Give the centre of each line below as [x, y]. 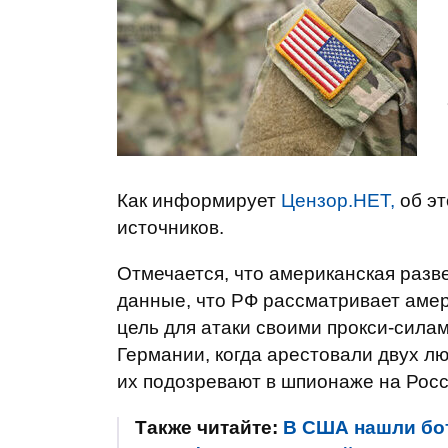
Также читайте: [209, 427]
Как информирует [199, 200]
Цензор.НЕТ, [338, 200]
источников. [170, 227]
